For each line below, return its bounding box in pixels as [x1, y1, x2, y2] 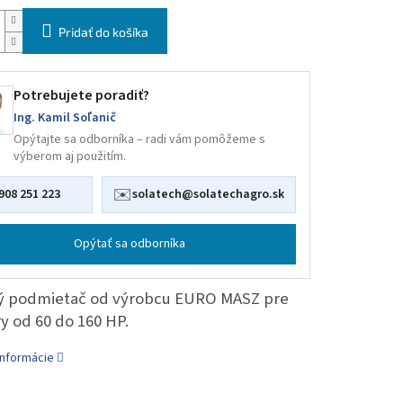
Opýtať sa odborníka [74, 235, 186, 254]
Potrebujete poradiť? [13, 85, 149, 106]
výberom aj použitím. [13, 148, 126, 166]
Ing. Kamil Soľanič [13, 109, 116, 128]
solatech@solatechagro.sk [132, 185, 284, 204]
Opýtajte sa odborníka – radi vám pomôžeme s [13, 130, 265, 149]
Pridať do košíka [58, 24, 148, 40]
